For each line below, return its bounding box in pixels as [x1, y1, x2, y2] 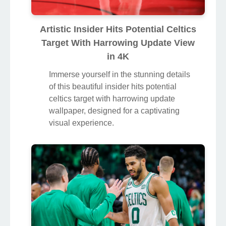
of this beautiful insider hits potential [49, 82, 177, 91]
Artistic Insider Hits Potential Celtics [40, 24, 196, 35]
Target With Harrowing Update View [41, 38, 195, 48]
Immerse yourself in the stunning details [49, 70, 190, 79]
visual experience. [49, 119, 114, 128]
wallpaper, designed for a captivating [49, 106, 180, 116]
